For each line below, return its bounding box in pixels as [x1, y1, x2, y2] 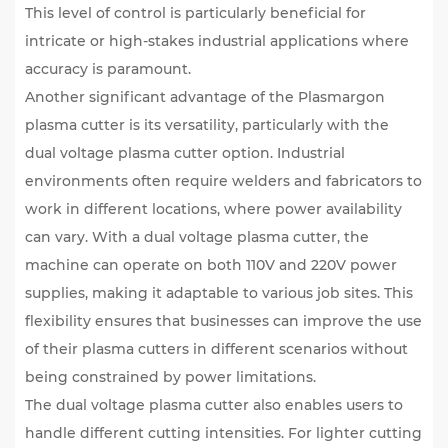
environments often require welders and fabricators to [25, 172, 422, 190]
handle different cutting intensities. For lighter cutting [25, 424, 422, 442]
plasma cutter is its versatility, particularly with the [25, 116, 389, 134]
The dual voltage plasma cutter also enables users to [25, 396, 403, 414]
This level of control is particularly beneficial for [25, 4, 366, 22]
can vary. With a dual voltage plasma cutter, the [25, 228, 369, 246]
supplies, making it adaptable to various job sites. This [25, 284, 413, 302]
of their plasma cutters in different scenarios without [25, 340, 408, 358]
